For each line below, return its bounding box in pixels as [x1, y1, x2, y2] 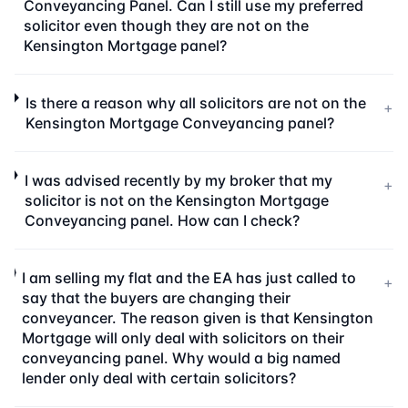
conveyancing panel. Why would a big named [22, 349, 342, 367]
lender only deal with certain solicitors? [22, 369, 297, 387]
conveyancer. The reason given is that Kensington [22, 309, 374, 327]
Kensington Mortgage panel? [23, 36, 227, 55]
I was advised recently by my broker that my [24, 171, 332, 189]
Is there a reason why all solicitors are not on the [25, 94, 367, 112]
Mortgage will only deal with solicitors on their [22, 329, 345, 347]
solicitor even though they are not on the [23, 16, 309, 35]
